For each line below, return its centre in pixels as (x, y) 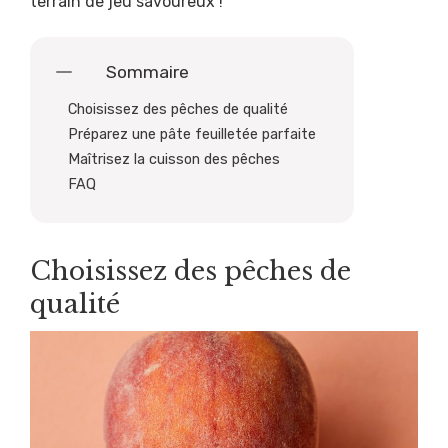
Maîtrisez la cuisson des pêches (174, 160)
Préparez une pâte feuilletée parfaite (192, 135)
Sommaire (147, 71)
